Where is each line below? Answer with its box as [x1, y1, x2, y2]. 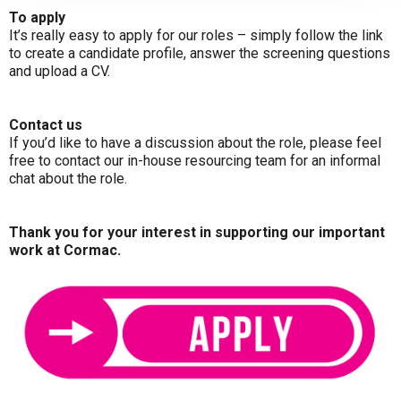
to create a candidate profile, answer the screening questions [9, 44, 390, 62]
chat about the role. [9, 169, 127, 187]
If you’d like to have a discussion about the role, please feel [9, 133, 381, 151]
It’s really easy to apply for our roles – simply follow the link [9, 26, 383, 44]
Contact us [9, 115, 82, 133]
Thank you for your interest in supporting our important [9, 223, 385, 241]
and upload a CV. [9, 62, 110, 80]
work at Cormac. [9, 241, 121, 259]
